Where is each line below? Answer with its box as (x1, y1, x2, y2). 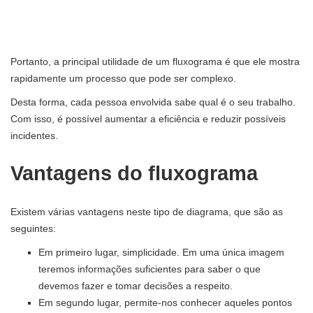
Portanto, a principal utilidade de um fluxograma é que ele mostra (10, 55, 300, 67)
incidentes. (10, 129, 58, 141)
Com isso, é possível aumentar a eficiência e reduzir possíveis (10, 112, 286, 124)
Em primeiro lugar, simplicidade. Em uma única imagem (38, 246, 284, 258)
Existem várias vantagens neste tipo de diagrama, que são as (10, 205, 283, 217)
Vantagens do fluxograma (10, 161, 258, 184)
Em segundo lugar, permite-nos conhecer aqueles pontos (38, 296, 292, 308)
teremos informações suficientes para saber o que (38, 263, 261, 275)
